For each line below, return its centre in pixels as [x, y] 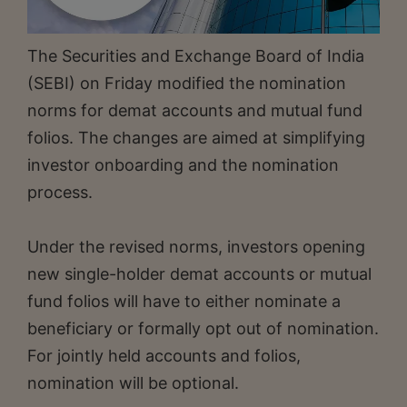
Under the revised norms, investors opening [196, 246]
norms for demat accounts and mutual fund [195, 110]
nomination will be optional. [133, 382]
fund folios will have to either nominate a [184, 301]
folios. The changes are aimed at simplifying [196, 137]
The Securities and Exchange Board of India [196, 55]
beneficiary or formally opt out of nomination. [203, 328]
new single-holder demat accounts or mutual [199, 273]
